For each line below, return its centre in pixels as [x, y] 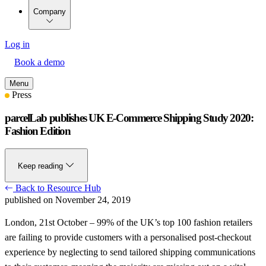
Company [50, 11]
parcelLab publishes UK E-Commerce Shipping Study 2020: [129, 118]
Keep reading [42, 166]
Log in [17, 44]
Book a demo [39, 62]
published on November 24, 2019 [68, 200]
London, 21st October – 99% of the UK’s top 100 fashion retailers [129, 223]
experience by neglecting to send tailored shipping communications [130, 252]
